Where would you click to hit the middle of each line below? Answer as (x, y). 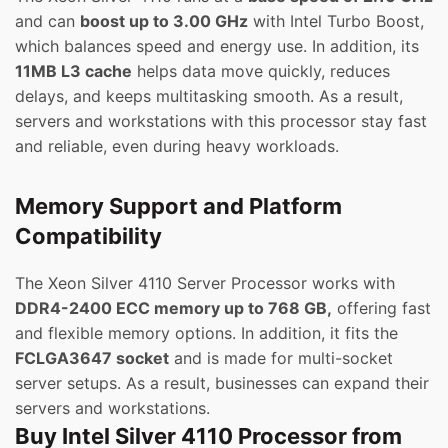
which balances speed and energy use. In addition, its (217, 46)
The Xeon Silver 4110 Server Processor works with (205, 283)
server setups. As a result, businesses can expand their (222, 383)
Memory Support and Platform (178, 206)
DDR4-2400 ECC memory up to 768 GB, (173, 308)
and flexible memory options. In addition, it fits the (206, 333)
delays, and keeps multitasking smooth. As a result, (209, 96)
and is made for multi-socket (281, 358)
